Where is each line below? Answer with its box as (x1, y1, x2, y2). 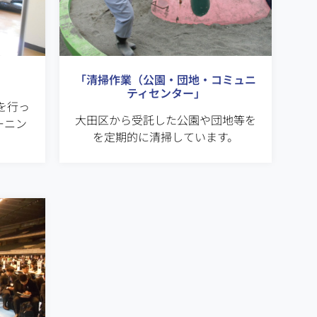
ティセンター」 (126, 83, 205, 101)
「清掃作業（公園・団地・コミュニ (75, 70, 256, 88)
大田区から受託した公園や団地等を (75, 110, 256, 128)
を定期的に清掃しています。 (93, 127, 238, 145)
